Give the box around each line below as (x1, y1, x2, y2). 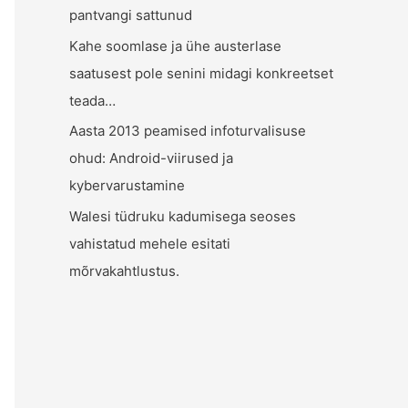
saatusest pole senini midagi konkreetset (69, 64, 333, 82)
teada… (69, 91, 116, 109)
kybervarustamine (69, 177, 185, 195)
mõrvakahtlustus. (69, 262, 179, 280)
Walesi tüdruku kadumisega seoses (69, 208, 296, 225)
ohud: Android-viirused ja (69, 149, 233, 168)
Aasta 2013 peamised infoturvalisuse (69, 122, 306, 140)
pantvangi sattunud (69, 5, 192, 24)
